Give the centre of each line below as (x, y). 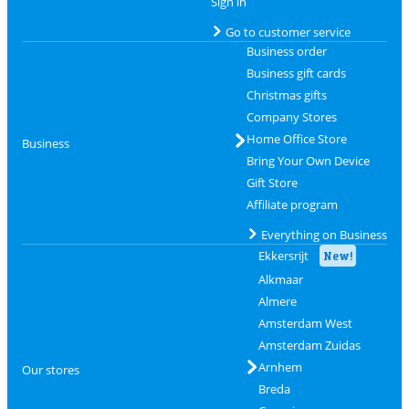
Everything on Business (324, 235)
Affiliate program (292, 204)
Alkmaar (280, 279)
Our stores (51, 369)
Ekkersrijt (283, 256)
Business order (286, 51)
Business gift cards (296, 73)
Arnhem (280, 367)
